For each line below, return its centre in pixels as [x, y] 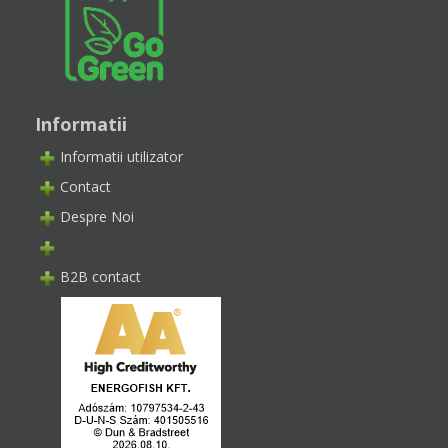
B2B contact [100, 277]
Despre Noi [97, 217]
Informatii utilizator [121, 157]
